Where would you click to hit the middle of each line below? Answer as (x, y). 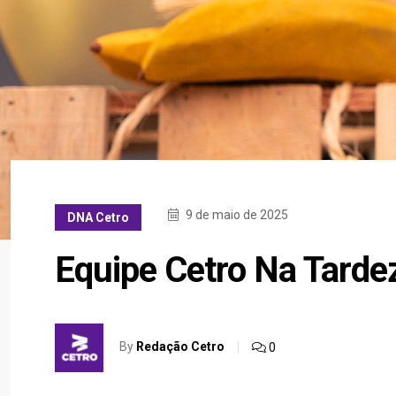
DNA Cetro (98, 217)
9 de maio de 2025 (236, 215)
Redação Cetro (180, 347)
